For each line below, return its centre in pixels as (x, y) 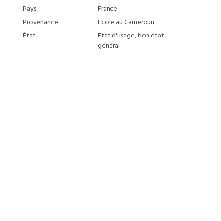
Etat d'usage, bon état (131, 36)
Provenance (40, 22)
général (109, 46)
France (107, 9)
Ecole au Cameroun (126, 22)
